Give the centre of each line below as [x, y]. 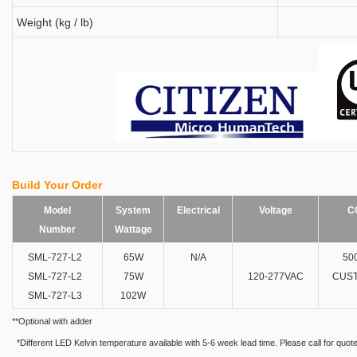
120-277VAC [275, 277]
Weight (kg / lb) [55, 22]
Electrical [198, 210]
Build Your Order [57, 185]
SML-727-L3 [57, 296]
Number [57, 229]
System [133, 210]
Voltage [275, 210]
